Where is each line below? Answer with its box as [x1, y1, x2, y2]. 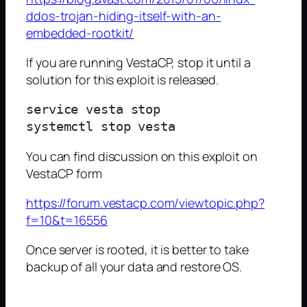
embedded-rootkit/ [26, 24, 134, 41]
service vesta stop [26, 102, 161, 117]
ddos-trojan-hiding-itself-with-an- [26, 7, 221, 24]
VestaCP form [26, 164, 102, 182]
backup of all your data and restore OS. [26, 258, 243, 275]
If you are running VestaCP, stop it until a [26, 53, 251, 71]
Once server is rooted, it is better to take [26, 241, 249, 258]
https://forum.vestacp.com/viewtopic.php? [26, 194, 265, 211]
